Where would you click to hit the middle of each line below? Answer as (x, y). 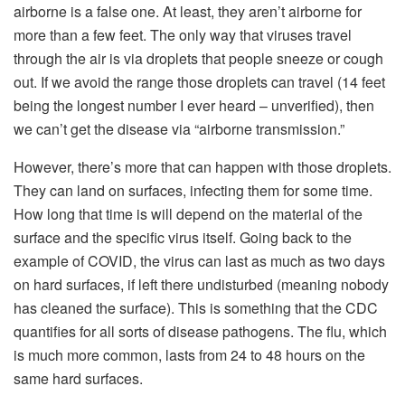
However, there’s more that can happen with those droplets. (202, 166)
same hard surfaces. (78, 378)
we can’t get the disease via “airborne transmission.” (179, 128)
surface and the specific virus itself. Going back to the (183, 237)
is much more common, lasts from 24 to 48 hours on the (189, 354)
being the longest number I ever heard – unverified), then (194, 105)
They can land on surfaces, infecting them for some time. (193, 190)
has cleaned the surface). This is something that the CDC (196, 307)
